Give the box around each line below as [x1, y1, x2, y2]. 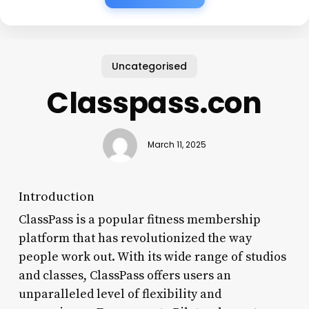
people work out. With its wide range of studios [18, 248, 286, 265]
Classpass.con [47, 82, 262, 123]
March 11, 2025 [147, 139, 206, 151]
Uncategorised [111, 59, 187, 73]
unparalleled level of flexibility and [18, 286, 221, 302]
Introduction [18, 188, 94, 204]
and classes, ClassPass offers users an [18, 267, 231, 283]
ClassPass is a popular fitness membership [18, 211, 261, 228]
